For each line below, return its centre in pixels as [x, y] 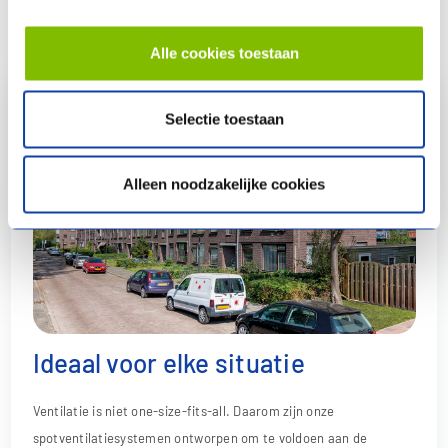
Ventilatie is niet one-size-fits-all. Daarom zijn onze [183, 411]
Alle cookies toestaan [224, 53]
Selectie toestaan [224, 118]
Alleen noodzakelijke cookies [224, 184]
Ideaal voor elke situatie [168, 362]
